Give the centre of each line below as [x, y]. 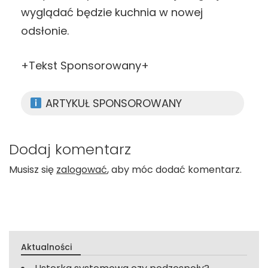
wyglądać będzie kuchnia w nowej [112, 13]
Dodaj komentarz [70, 150]
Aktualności [46, 247]
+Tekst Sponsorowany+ [85, 66]
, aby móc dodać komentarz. [174, 170]
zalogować [82, 170]
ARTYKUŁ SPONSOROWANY [112, 103]
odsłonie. [45, 31]
